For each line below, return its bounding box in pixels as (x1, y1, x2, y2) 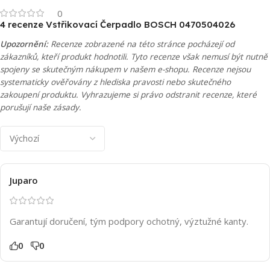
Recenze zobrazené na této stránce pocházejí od (48, 38, 234, 49)
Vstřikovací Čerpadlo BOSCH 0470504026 (46, 18, 235, 30)
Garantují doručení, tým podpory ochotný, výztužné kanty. (10, 215, 248, 227)
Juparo (10, 174, 38, 186)
